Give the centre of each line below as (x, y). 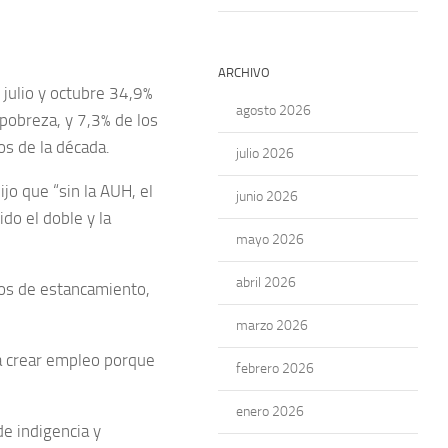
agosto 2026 (273, 110)
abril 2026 (266, 282)
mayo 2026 (270, 239)
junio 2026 (267, 196)
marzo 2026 (272, 325)
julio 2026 (265, 153)
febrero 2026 (275, 368)
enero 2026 (270, 411)
